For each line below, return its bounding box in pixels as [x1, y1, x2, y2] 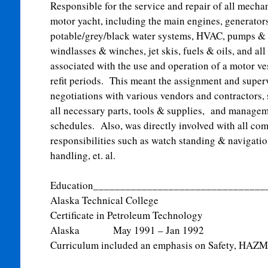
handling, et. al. [50, 148, 115, 162]
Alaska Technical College [50, 193, 159, 207]
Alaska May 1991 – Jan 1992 [50, 223, 204, 237]
